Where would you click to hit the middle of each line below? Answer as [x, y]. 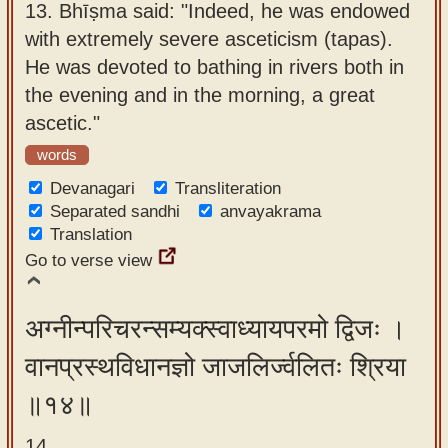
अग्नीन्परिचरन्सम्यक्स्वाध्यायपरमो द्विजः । [215, 329]
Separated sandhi [115, 211]
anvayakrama [270, 211]
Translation [91, 234]
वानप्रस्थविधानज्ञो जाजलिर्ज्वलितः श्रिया [215, 367]
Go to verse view [88, 260]
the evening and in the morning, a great [200, 94]
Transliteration [228, 188]
